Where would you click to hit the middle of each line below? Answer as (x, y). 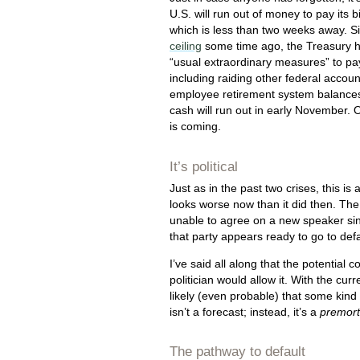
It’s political (204, 166)
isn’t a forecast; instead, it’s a (245, 311)
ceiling (186, 46)
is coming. (195, 127)
